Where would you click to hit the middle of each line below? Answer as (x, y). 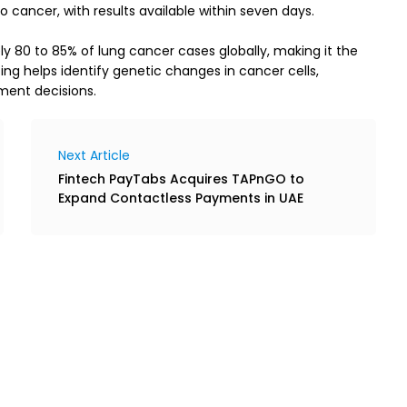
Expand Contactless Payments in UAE (181, 198)
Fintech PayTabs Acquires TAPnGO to (181, 179)
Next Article (94, 155)
